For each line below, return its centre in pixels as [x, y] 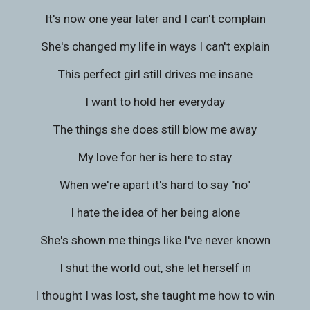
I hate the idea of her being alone [155, 212]
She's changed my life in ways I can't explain [155, 46]
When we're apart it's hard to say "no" [155, 185]
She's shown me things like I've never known [155, 240]
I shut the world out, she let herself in [155, 268]
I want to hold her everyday [155, 102]
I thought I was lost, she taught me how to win [155, 295]
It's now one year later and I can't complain [155, 19]
